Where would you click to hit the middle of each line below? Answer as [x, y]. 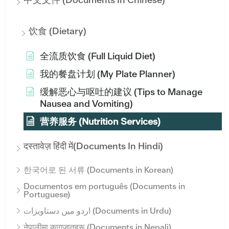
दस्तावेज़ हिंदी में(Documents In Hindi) [93, 146]
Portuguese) [47, 194]
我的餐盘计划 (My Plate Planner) [108, 74]
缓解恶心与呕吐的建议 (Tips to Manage [121, 91]
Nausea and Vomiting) [86, 103]
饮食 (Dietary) [58, 31]
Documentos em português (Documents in [104, 186]
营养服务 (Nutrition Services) [100, 121]
